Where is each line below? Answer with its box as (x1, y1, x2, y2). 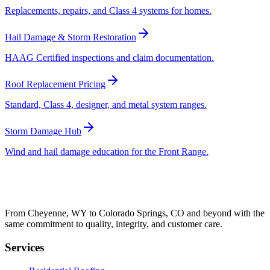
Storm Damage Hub (5, 126, 81, 137)
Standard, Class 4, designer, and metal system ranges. (5, 99, 207, 110)
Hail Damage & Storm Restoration (5, 32, 136, 43)
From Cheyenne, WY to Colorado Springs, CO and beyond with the (5, 208, 265, 219)
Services (5, 240, 44, 254)
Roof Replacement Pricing (5, 79, 105, 90)
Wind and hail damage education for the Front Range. (5, 146, 209, 157)
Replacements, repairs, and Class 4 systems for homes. (5, 5, 212, 16)
